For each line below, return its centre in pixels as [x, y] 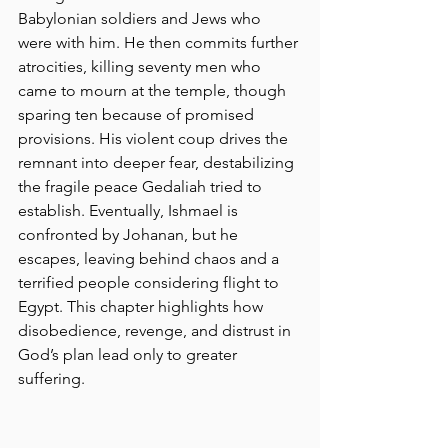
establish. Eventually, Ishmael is [130, 210]
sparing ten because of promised [138, 114]
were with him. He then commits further [160, 42]
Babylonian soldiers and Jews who [141, 18]
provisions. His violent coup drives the [155, 138]
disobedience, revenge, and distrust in [156, 330]
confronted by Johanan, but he [130, 234]
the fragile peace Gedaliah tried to [142, 186]
